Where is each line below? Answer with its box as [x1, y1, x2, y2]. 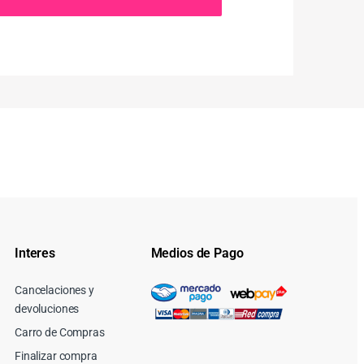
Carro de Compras [15, 325, 105, 339]
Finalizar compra [15, 349, 97, 362]
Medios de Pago [150, 245, 244, 261]
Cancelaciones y [15, 284, 94, 297]
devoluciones [15, 302, 80, 316]
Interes [15, 245, 56, 261]
